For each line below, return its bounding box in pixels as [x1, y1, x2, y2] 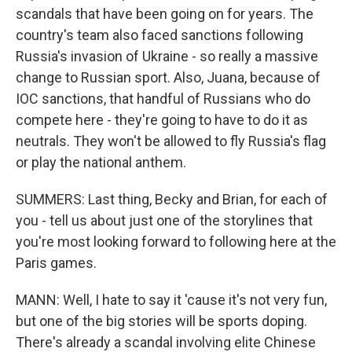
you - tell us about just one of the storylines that [16, 212, 313, 229]
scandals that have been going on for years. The [16, 5, 313, 22]
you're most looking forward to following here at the [16, 233, 336, 250]
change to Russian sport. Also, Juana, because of [16, 69, 321, 86]
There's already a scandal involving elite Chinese [16, 334, 316, 350]
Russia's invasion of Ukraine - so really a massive [16, 48, 318, 64]
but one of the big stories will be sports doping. [16, 313, 307, 329]
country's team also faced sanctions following [16, 27, 303, 43]
